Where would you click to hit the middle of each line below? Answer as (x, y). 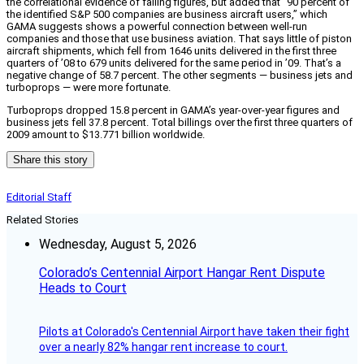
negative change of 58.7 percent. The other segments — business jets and (180, 76)
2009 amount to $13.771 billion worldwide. (106, 135)
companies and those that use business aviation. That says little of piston (179, 39)
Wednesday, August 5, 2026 (118, 245)
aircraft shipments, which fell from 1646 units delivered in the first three (171, 51)
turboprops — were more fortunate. (89, 88)
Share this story (50, 160)
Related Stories (43, 220)
